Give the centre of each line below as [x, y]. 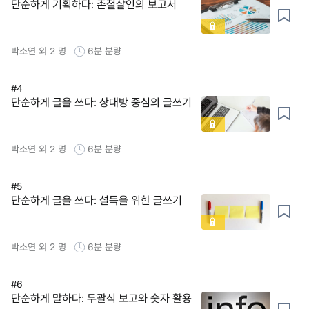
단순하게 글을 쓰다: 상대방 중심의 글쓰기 [101, 102]
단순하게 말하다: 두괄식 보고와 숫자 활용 [101, 298]
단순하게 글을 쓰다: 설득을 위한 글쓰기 [97, 200]
